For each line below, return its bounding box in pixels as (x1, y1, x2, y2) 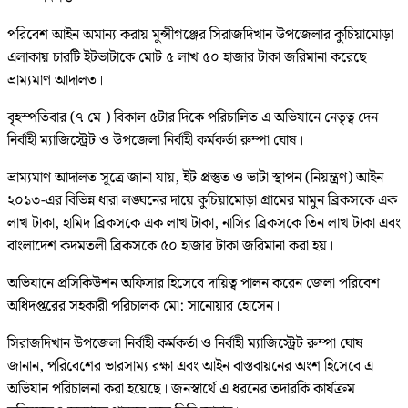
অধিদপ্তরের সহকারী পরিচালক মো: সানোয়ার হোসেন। (7, 294, 280, 318)
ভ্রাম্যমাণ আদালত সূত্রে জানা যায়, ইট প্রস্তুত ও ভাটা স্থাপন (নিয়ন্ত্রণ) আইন (7, 166, 383, 189)
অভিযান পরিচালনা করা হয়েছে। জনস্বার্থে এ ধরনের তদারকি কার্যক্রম (7, 377, 355, 401)
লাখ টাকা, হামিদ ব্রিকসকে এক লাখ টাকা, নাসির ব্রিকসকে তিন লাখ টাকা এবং (7, 211, 401, 235)
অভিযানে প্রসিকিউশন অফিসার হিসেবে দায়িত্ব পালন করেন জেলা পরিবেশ (7, 271, 380, 295)
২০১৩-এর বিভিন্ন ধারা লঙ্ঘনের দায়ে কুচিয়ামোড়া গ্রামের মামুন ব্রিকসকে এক (7, 189, 397, 212)
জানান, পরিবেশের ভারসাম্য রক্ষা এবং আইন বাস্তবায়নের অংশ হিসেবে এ (7, 354, 373, 378)
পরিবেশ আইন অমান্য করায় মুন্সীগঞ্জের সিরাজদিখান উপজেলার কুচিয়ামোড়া (7, 23, 393, 46)
